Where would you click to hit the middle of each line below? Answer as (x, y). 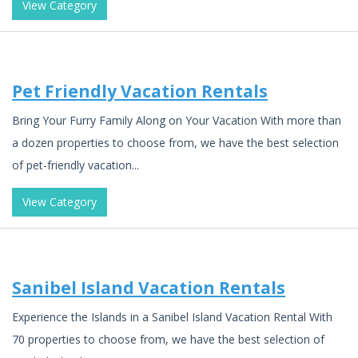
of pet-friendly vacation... (76, 165)
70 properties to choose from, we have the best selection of (168, 339)
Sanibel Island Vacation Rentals (149, 288)
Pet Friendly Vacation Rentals (140, 91)
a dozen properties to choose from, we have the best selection (175, 142)
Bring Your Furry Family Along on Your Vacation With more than (177, 120)
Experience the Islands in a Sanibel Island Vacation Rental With (172, 316)
